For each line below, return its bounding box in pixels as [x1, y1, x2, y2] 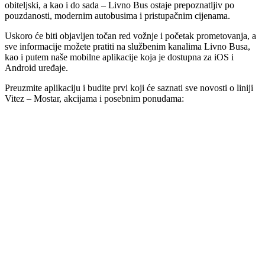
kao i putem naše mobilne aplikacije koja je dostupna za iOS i [5, 51, 234, 62]
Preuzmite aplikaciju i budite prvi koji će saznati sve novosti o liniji [5, 82, 253, 93]
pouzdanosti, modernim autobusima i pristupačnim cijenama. [5, 10, 230, 21]
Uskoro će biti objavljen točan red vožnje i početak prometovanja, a [5, 30, 256, 41]
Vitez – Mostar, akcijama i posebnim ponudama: [5, 93, 184, 104]
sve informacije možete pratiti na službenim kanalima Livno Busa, [5, 41, 250, 51]
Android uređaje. [5, 62, 68, 73]
